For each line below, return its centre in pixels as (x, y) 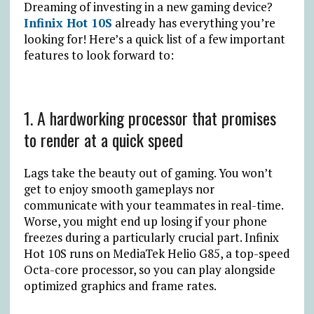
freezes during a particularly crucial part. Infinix (151, 237)
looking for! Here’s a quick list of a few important (154, 39)
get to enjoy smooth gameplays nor (119, 189)
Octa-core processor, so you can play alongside (149, 269)
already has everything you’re (193, 22)
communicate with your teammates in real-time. (153, 205)
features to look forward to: (98, 55)
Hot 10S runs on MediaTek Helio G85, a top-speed (157, 253)
